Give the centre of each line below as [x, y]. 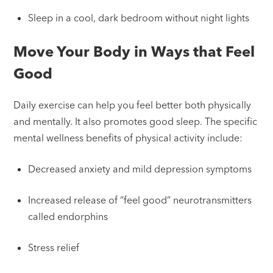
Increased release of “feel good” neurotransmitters [140, 200]
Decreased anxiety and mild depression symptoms [140, 168]
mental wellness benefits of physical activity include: [128, 137]
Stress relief [54, 247]
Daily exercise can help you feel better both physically [133, 105]
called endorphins [68, 216]
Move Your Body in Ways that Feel [134, 52]
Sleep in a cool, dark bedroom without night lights [139, 18]
